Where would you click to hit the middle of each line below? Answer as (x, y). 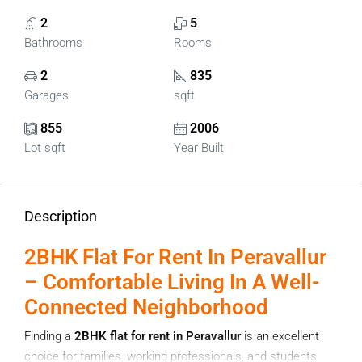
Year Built (198, 148)
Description (61, 216)
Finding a (49, 336)
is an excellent (280, 336)
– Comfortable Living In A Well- (172, 282)
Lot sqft (45, 148)
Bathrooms (53, 43)
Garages (46, 95)
